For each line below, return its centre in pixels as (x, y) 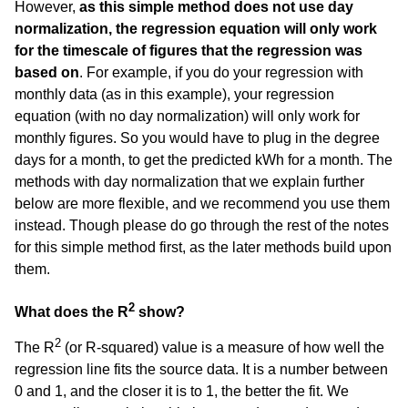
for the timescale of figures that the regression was (189, 50)
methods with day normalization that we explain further (189, 181)
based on (47, 72)
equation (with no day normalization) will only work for (187, 116)
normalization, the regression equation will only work (196, 28)
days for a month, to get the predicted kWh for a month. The (204, 159)
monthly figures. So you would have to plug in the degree (197, 138)
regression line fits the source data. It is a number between (201, 369)
